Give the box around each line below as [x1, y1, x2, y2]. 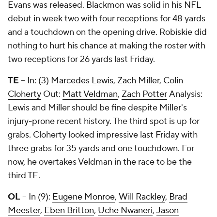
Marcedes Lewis [51, 75, 113, 86]
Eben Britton [44, 205, 94, 216]
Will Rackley [119, 191, 165, 202]
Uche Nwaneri [98, 205, 153, 216]
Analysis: [167, 89, 202, 100]
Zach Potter [122, 89, 167, 100]
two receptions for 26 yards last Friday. [8, 54, 155, 65]
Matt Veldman [62, 89, 118, 100]
